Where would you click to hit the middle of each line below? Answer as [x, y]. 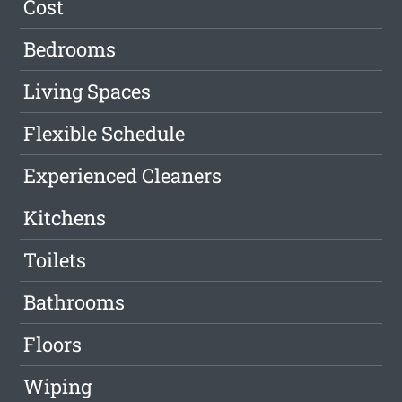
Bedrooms [70, 49]
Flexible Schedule [105, 134]
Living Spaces [87, 92]
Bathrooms [74, 302]
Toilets [55, 260]
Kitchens [65, 218]
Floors [53, 345]
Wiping [58, 387]
